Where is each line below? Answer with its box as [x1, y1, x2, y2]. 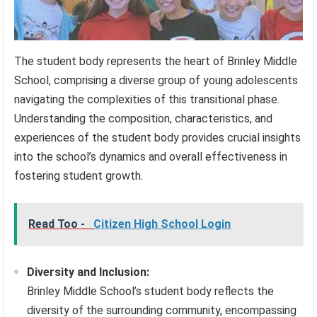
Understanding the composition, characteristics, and [14, 112, 273, 126]
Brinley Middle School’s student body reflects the [27, 284, 275, 299]
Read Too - [28, 217, 88, 231]
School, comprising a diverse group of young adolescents [14, 74, 299, 88]
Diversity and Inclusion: [27, 265, 150, 279]
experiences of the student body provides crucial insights [14, 131, 301, 145]
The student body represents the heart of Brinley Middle [14, 54, 298, 69]
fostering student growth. [14, 169, 144, 183]
